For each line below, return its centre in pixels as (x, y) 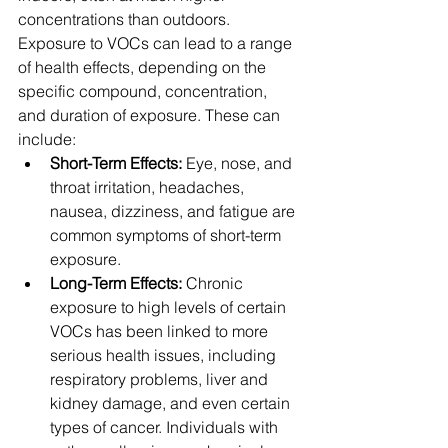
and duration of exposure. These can (151, 115)
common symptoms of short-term (167, 235)
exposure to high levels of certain (170, 307)
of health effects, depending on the (144, 67)
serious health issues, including (165, 355)
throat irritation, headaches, (149, 187)
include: (47, 139)
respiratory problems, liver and (161, 379)
